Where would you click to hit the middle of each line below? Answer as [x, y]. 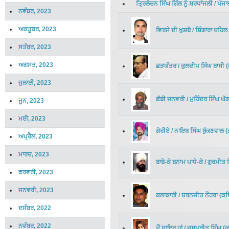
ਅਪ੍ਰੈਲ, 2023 [36, 136]
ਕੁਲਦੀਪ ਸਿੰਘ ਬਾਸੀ [203, 66]
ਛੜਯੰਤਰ [166, 66]
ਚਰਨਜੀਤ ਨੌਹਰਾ [200, 195]
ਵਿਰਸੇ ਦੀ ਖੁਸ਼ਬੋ [173, 30]
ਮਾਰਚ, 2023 [34, 154]
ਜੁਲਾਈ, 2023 [35, 83]
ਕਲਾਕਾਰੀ [166, 195]
